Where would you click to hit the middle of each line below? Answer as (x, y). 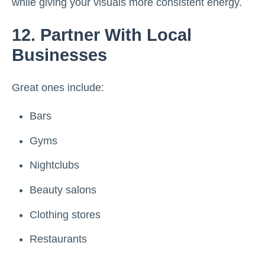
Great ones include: (58, 88)
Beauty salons (63, 190)
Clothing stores (65, 214)
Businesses (59, 55)
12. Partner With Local (102, 35)
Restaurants (58, 239)
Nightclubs (54, 165)
